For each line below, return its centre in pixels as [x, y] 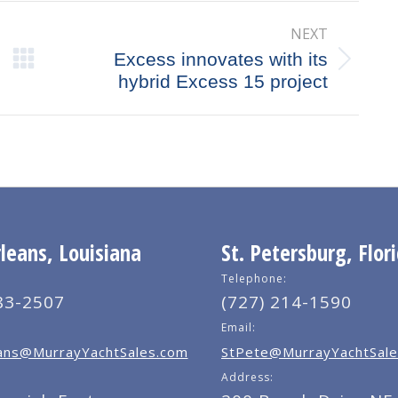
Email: [239, 328]
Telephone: [254, 279]
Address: [247, 378]
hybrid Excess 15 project [223, 82]
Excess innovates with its [220, 60]
